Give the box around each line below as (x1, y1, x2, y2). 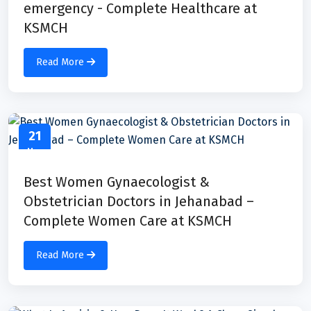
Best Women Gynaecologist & (24, 173, 210, 190)
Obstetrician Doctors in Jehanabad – (24, 192, 254, 210)
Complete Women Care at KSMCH (24, 212, 232, 229)
